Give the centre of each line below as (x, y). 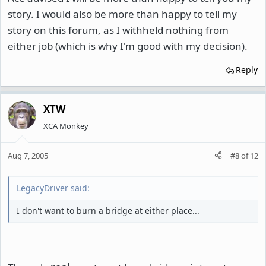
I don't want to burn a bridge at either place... (108, 210)
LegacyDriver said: (53, 188)
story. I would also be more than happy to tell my (122, 14)
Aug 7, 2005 (28, 155)
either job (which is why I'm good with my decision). (128, 46)
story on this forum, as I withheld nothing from (118, 30)
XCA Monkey (66, 126)
